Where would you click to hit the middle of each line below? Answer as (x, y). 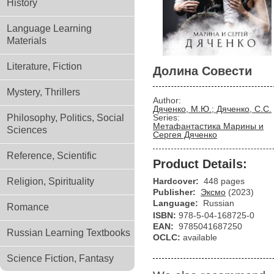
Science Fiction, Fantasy (60, 258)
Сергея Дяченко (185, 135)
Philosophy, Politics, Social (65, 118)
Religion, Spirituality (50, 181)
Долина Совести (202, 71)
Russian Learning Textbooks (68, 233)
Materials (27, 41)
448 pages (224, 181)
